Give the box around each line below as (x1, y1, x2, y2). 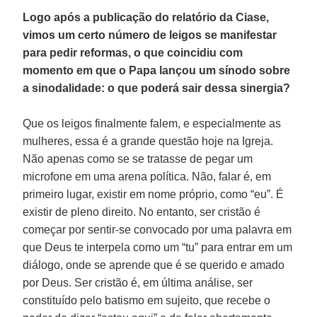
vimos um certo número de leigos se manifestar (23, 28, 277, 41)
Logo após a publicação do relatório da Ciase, (23, 11, 270, 23)
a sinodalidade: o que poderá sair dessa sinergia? (23, 81, 291, 94)
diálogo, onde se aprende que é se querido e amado (23, 258, 285, 271)
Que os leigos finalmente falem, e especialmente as (23, 117, 282, 129)
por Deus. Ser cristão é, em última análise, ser (23, 276, 253, 289)
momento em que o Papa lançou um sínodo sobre (23, 64, 291, 76)
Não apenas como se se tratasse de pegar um (23, 152, 253, 165)
